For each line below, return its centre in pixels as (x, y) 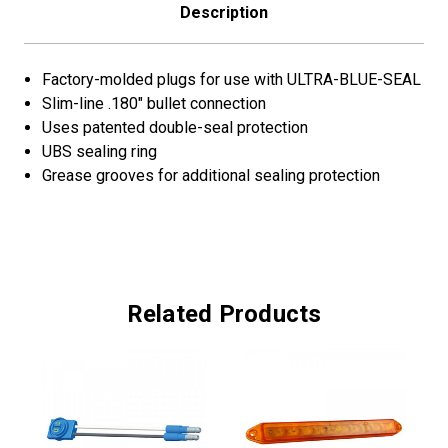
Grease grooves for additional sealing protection (211, 176)
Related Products (224, 314)
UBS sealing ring (100, 152)
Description (224, 13)
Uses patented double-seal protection (175, 128)
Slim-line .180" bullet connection (154, 104)
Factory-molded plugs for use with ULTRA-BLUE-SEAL (232, 80)
